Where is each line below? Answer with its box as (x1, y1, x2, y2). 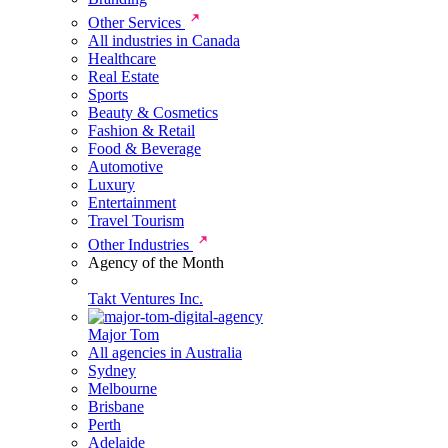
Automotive (88, 158, 163, 175)
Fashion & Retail (88, 122, 195, 139)
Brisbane (88, 398, 144, 415)
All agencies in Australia (88, 344, 242, 361)
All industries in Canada (88, 32, 240, 49)
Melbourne (88, 380, 157, 397)
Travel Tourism (88, 212, 184, 229)
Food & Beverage (88, 140, 201, 157)
